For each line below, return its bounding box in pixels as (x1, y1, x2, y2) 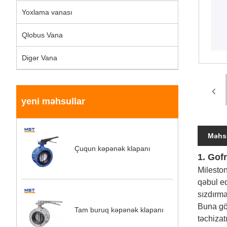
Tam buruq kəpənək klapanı (74, 205, 164, 214)
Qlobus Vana (22, 31, 63, 39)
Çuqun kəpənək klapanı (74, 144, 151, 153)
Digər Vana (22, 54, 57, 62)
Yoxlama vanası (22, 8, 72, 16)
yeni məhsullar (21, 96, 85, 106)
